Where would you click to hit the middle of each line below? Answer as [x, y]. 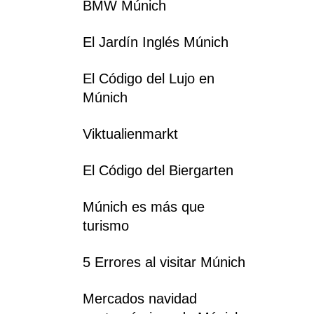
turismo [106, 225]
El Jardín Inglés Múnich [156, 42]
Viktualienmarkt [130, 134]
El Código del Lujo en [149, 78]
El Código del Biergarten [158, 170]
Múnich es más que [144, 206]
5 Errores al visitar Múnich [164, 262]
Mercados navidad [140, 298]
